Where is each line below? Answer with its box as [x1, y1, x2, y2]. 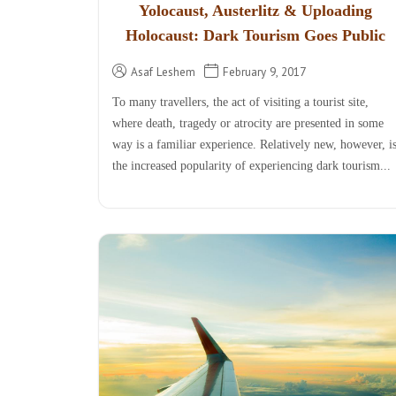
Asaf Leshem [131, 64, 195, 80]
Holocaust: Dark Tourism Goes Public [125, 27, 385, 45]
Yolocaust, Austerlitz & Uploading [138, 2, 372, 20]
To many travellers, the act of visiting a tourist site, [112, 95, 369, 110]
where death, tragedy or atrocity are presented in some [112, 117, 384, 131]
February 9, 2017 [223, 64, 306, 80]
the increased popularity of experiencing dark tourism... [112, 159, 391, 173]
